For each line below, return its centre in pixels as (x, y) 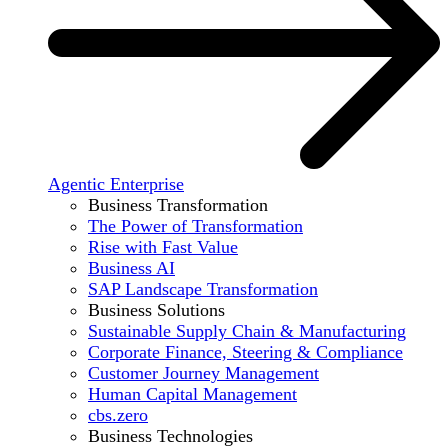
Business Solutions (156, 309)
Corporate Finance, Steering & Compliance (245, 351)
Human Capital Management (192, 393)
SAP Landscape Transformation (203, 288)
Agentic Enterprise (116, 183)
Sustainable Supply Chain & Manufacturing (247, 330)
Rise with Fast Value (163, 246)
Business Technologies (170, 435)
